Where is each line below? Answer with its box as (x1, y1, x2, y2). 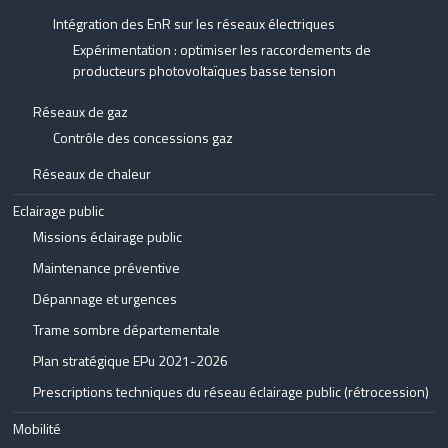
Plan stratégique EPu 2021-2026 (33, 349, 229, 371)
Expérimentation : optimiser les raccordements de (73, 38, 372, 60)
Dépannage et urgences (33, 287, 178, 309)
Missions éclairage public (33, 225, 183, 247)
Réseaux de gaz (33, 100, 129, 122)
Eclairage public (13, 199, 105, 221)
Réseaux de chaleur (33, 162, 152, 184)
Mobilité (13, 417, 62, 439)
